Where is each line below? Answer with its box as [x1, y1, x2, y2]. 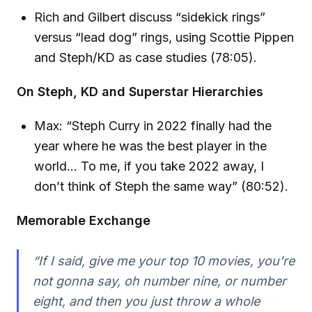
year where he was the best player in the [34, 138, 267, 153]
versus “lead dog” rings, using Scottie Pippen [34, 30, 295, 45]
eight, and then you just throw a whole [32, 293, 260, 309]
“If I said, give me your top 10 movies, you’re [32, 253, 295, 268]
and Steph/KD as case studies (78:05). [34, 50, 258, 65]
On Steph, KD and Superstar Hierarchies [17, 84, 263, 100]
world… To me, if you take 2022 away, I [34, 158, 265, 173]
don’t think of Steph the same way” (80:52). [34, 178, 289, 194]
